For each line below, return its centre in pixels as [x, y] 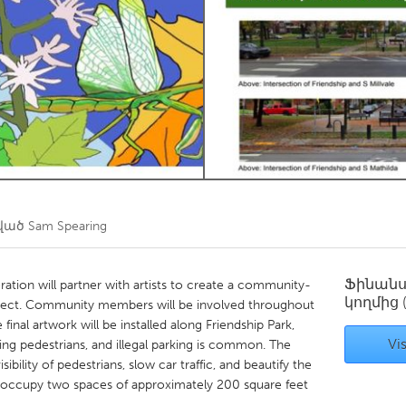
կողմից [373, 303]
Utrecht [140, 198]
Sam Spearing [68, 227]
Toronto [141, 35]
